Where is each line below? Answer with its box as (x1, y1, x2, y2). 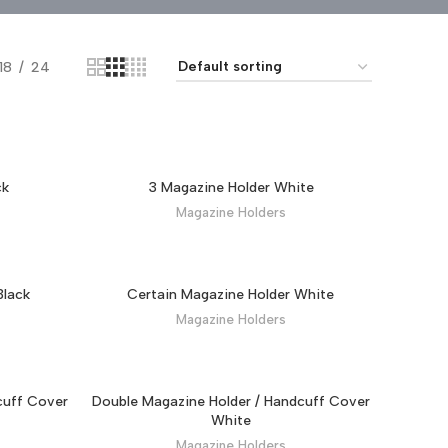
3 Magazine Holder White (147, 179, 314, 197)
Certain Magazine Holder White (127, 286, 335, 304)
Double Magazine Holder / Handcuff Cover (91, 393, 370, 411)
